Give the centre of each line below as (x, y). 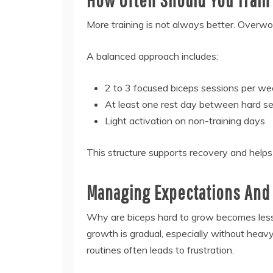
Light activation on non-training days (185, 120)
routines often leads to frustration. (160, 250)
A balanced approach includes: (152, 56)
